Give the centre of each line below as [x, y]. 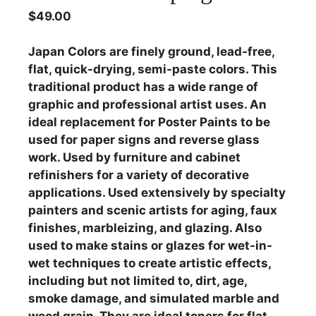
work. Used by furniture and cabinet [134, 158]
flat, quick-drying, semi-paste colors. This [153, 69]
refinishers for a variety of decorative [139, 175]
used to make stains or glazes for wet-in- [150, 246]
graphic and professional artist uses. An [147, 105]
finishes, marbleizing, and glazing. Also [145, 228]
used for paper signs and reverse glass [144, 140]
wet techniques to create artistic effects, [150, 263]
